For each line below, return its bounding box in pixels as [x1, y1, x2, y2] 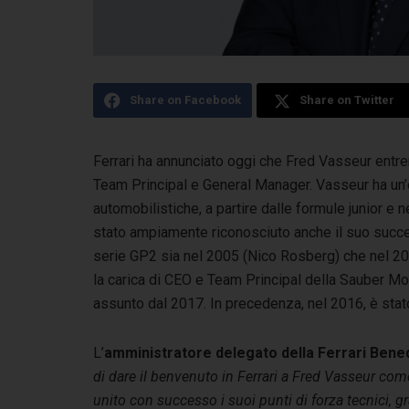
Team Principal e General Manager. [93, 175, 316, 194]
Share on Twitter [299, 92, 394, 107]
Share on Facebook [130, 92, 241, 107]
